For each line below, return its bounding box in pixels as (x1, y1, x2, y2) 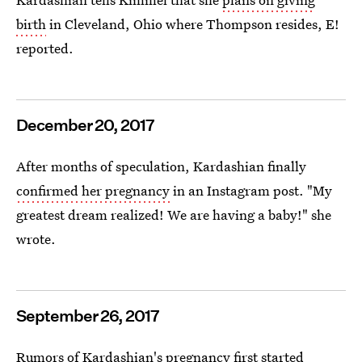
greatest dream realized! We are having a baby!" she (16, 205, 331, 224)
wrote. (16, 229, 56, 248)
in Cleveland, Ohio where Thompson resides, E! (46, 15, 339, 33)
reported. (16, 39, 74, 57)
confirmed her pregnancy (16, 181, 170, 200)
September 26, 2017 (16, 306, 159, 326)
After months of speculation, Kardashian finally (16, 157, 306, 175)
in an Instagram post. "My (170, 181, 332, 200)
